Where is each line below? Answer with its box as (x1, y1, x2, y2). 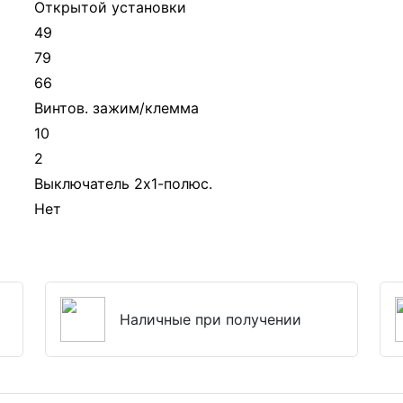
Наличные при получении (120, 310, 301, 328)
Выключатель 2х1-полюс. (34, 175, 212, 193)
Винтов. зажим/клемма (34, 99, 199, 117)
